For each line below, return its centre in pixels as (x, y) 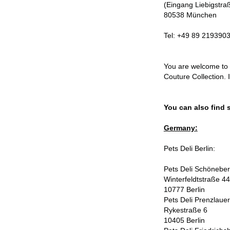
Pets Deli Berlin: (190, 148)
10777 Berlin (184, 189)
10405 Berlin (184, 220)
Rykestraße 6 (185, 210)
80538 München (190, 15)
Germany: (180, 128)
